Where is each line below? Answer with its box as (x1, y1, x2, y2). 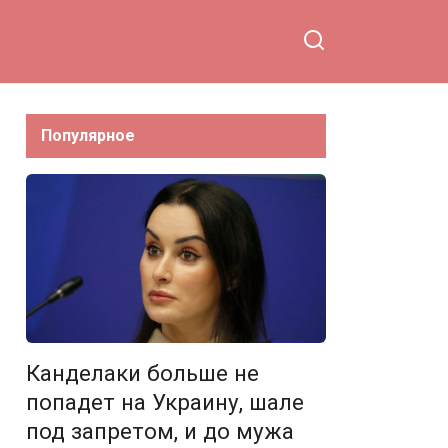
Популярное (41, 126, 135, 145)
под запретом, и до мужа (26, 417, 294, 444)
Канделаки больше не (26, 359, 259, 386)
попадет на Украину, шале (26, 388, 304, 415)
